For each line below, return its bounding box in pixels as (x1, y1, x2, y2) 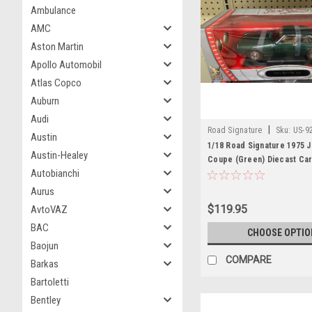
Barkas (31, 258, 58, 270)
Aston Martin (31, 40, 84, 53)
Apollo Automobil (31, 58, 102, 71)
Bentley (31, 294, 61, 306)
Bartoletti (31, 276, 69, 288)
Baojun (31, 240, 58, 252)
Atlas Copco (31, 77, 81, 89)
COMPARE (226, 253, 272, 265)
